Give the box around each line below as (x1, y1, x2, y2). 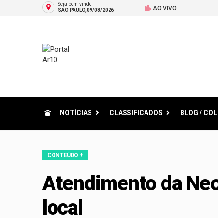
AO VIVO (151, 5, 177, 12)
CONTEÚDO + (47, 152, 83, 159)
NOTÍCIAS (60, 109, 92, 117)
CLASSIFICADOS (109, 109, 163, 117)
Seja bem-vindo (58, 1, 91, 7)
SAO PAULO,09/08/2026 (58, 7, 114, 13)
